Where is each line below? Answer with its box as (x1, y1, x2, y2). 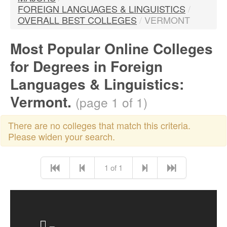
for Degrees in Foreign (10, 56, 163, 77)
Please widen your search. (8, 130, 115, 143)
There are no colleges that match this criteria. (8, 119, 191, 132)
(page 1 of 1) (75, 93, 147, 111)
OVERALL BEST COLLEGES (18, 13, 137, 26)
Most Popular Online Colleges (10, 38, 213, 59)
